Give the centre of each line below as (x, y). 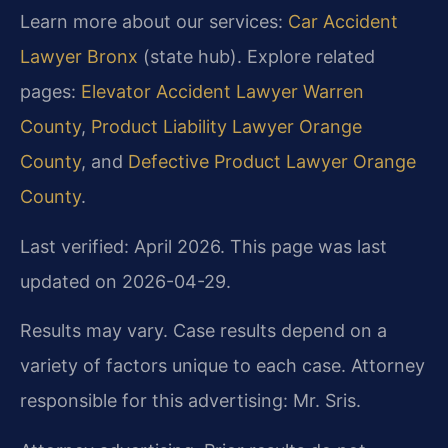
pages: (50, 92)
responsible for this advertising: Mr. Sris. (190, 401)
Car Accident (343, 22)
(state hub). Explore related (256, 57)
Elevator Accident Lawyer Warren (222, 92)
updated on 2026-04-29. (125, 281)
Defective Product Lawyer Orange (272, 162)
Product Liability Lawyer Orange (226, 127)
